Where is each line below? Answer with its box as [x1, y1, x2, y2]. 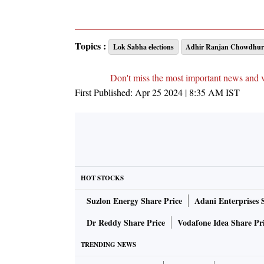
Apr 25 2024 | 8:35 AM [135, 86, 223, 99]
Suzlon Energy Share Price [87, 194, 182, 207]
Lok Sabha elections [113, 42, 174, 52]
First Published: [75, 86, 135, 99]
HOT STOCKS [81, 173, 124, 183]
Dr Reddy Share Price [87, 216, 165, 229]
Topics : [75, 39, 106, 53]
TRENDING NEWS [81, 240, 136, 250]
